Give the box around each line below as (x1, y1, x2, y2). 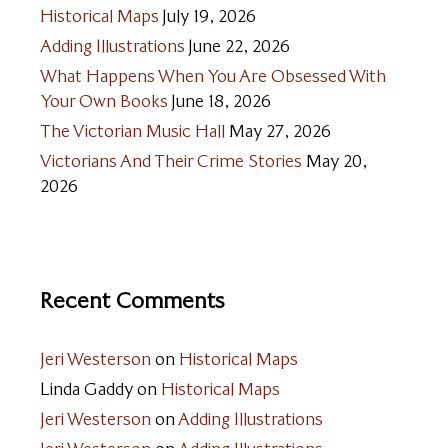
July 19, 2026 (162, 5, 256, 26)
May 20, (306, 150, 367, 171)
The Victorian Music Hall (40, 120, 225, 141)
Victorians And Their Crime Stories (40, 150, 302, 171)
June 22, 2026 (188, 35, 290, 56)
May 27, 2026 (229, 120, 331, 141)
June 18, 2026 (171, 90, 271, 111)
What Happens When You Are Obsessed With (40, 65, 386, 86)
